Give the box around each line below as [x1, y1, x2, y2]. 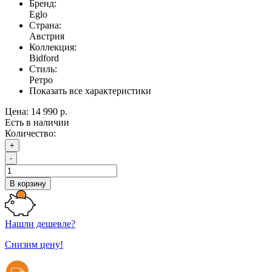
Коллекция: [29, 41, 76, 52]
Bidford [29, 52, 59, 63]
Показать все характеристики [29, 85, 151, 96]
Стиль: [29, 63, 57, 74]
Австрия [29, 30, 64, 41]
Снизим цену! [5, 239, 63, 250]
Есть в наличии [5, 117, 69, 127]
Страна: [29, 19, 61, 30]
